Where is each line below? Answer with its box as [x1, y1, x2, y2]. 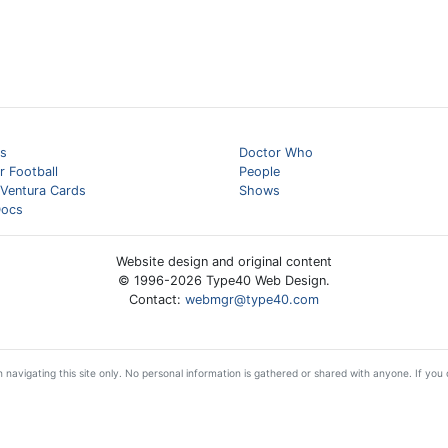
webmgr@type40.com [185, 292, 319, 307]
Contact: [129, 292, 185, 307]
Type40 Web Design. [202, 273, 330, 288]
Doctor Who [239, 145, 313, 160]
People [239, 164, 280, 179]
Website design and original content [116, 254, 332, 269]
